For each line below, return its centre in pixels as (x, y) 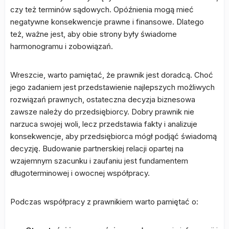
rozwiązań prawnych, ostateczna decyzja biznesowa (103, 99)
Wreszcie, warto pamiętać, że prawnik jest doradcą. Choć (112, 75)
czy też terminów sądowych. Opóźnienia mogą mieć (102, 9)
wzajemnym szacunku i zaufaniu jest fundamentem (99, 161)
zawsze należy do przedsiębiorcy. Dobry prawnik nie (102, 112)
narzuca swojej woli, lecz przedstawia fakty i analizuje (104, 124)
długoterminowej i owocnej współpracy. (80, 173)
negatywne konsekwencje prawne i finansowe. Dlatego (107, 22)
